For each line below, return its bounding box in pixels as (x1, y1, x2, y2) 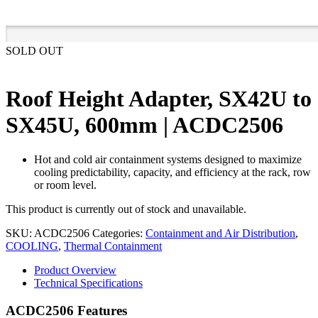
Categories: (92, 227, 146, 240)
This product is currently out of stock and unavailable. (6, 203, 246, 216)
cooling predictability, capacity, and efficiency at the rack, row (34, 166, 311, 179)
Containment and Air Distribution (146, 227, 295, 240)
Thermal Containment (64, 240, 162, 253)
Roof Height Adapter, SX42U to (6, 85, 312, 111)
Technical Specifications (34, 277, 143, 290)
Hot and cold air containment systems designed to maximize (34, 153, 302, 166)
